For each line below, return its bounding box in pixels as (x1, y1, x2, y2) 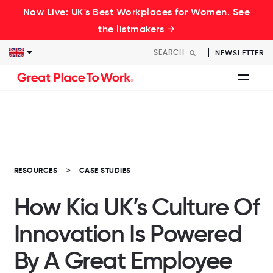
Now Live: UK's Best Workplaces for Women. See (23, 5, 250, 18)
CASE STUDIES (79, 166, 131, 175)
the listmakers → (98, 23, 175, 35)
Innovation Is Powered (13, 218, 242, 249)
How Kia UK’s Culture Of (13, 191, 260, 222)
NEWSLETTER (215, 48, 264, 57)
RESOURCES (13, 166, 57, 175)
